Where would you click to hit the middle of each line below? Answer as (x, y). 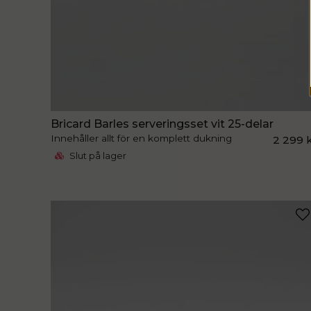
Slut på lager (97, 156)
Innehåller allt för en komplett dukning (142, 138)
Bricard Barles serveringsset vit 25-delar (162, 124)
